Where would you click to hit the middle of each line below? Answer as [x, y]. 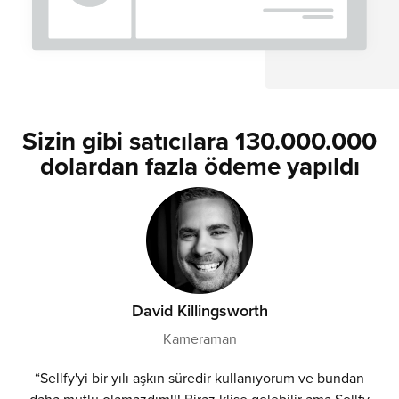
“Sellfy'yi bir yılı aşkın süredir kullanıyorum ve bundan [199, 377]
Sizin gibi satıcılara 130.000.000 [199, 140]
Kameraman [199, 338]
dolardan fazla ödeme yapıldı [199, 165]
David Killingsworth [199, 310]
